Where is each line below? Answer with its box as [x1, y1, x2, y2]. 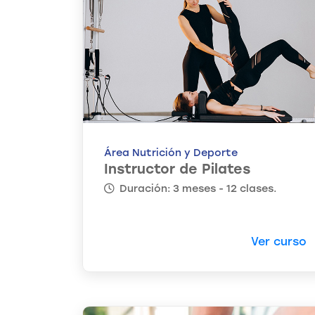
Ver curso [251, 235, 307, 249]
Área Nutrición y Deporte [104, 146, 238, 160]
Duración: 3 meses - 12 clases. [117, 182, 276, 195]
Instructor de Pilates [104, 161, 250, 178]
